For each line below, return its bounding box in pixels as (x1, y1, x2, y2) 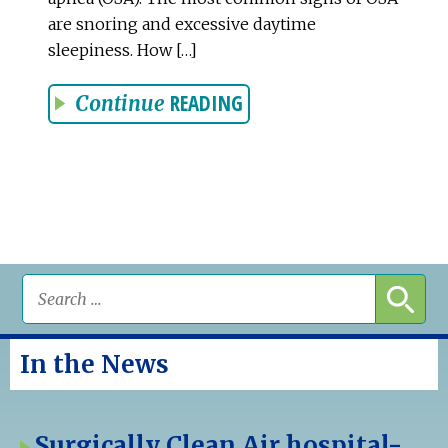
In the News (20, 348, 169, 380)
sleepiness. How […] (48, 39, 197, 60)
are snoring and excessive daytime (48, 13, 316, 34)
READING (170, 88, 243, 117)
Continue (75, 90, 165, 117)
